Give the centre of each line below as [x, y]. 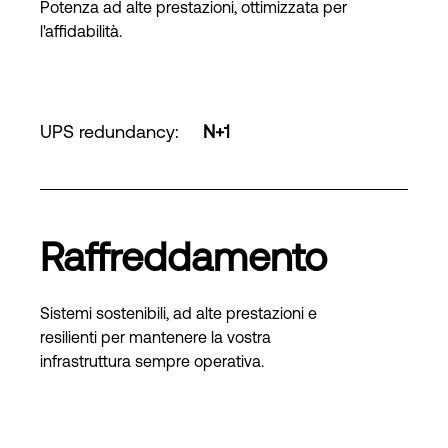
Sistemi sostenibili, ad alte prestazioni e [178, 313]
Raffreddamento [183, 256]
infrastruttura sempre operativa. [152, 361]
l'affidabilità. [81, 31]
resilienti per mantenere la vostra [155, 337]
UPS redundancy [107, 131]
